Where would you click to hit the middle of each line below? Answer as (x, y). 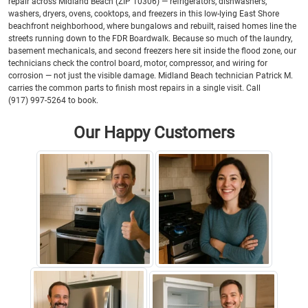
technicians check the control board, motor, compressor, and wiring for (138, 63)
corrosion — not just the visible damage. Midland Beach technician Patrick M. (151, 75)
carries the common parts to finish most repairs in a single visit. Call (134, 88)
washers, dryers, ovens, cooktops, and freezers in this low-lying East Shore (144, 13)
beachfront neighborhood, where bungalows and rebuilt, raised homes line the (152, 26)
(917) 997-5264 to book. (53, 100)
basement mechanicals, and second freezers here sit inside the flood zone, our (152, 51)
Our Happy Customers (154, 132)
